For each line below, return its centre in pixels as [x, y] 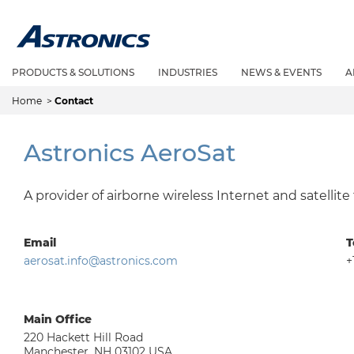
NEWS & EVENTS [281, 72]
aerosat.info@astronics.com [101, 261]
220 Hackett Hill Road [83, 337]
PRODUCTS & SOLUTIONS [73, 72]
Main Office [58, 319]
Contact [74, 101]
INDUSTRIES [188, 72]
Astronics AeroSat [130, 153]
